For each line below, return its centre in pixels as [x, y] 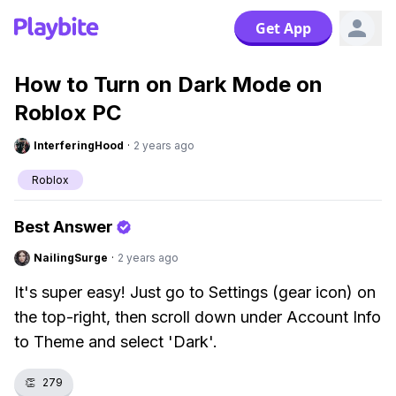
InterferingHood [79, 145]
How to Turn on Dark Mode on [168, 84]
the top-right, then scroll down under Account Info [198, 317]
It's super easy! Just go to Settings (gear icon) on [195, 292]
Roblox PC [68, 113]
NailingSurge [71, 258]
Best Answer [64, 227]
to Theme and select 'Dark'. [116, 342]
